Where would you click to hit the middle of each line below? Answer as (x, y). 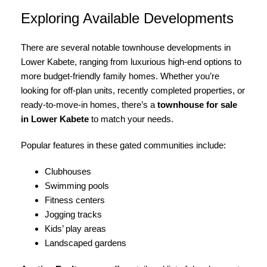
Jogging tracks (73, 214)
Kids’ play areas (75, 229)
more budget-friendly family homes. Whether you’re (120, 76)
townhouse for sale (197, 105)
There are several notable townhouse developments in (126, 47)
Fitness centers (75, 200)
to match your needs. (131, 119)
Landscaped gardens (86, 243)
